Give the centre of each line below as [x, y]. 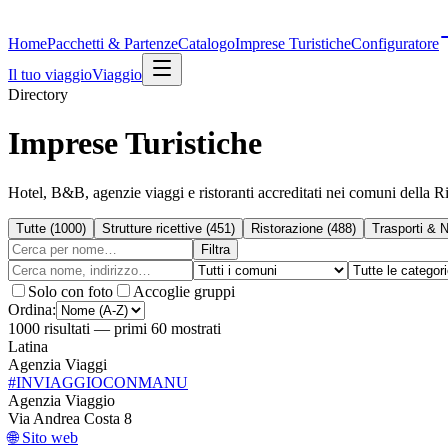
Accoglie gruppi [184, 291]
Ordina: [32, 309]
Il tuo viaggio [50, 74]
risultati [65, 328]
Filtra [215, 249]
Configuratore [395, 43]
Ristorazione [287, 228]
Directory [38, 94]
